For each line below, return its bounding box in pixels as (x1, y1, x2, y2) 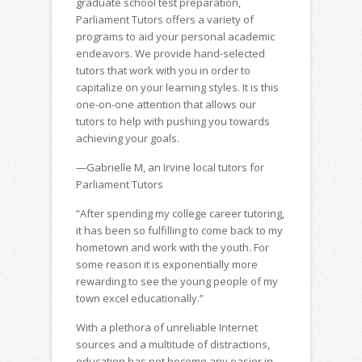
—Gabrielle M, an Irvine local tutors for (76, 160, 264, 175)
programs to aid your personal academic (76, 29, 275, 44)
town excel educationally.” (76, 291, 204, 306)
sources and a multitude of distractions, (76, 337, 270, 352)
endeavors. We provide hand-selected (76, 46, 265, 61)
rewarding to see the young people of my (76, 274, 278, 289)
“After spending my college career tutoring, (76, 206, 284, 221)
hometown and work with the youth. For (76, 240, 269, 255)
